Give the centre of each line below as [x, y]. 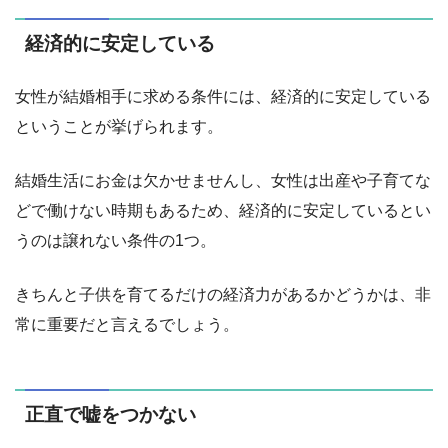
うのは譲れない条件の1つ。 [115, 240]
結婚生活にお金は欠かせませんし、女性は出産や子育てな [223, 180]
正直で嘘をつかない [110, 415]
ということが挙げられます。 [119, 126]
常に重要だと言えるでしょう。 [127, 324]
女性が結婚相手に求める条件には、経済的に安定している [223, 96]
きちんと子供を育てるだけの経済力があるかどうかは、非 [223, 294]
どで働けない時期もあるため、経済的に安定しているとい [223, 210]
